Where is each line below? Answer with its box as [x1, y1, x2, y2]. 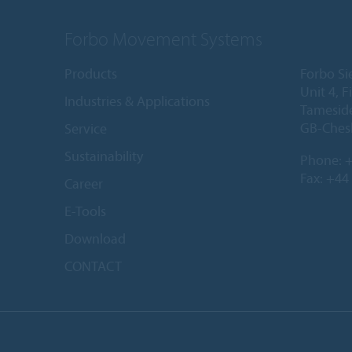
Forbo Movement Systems [64, 27, 262, 51]
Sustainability [64, 147, 143, 166]
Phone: [300, 151, 345, 170]
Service [64, 119, 107, 138]
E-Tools [64, 202, 106, 221]
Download [64, 229, 126, 248]
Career [64, 174, 103, 193]
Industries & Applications [64, 92, 210, 111]
